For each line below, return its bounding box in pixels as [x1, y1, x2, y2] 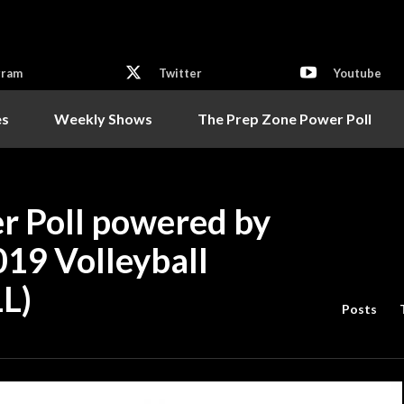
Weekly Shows [54, 109, 152, 127]
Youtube [333, 66, 381, 81]
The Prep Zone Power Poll [197, 109, 372, 127]
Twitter [158, 66, 202, 81]
